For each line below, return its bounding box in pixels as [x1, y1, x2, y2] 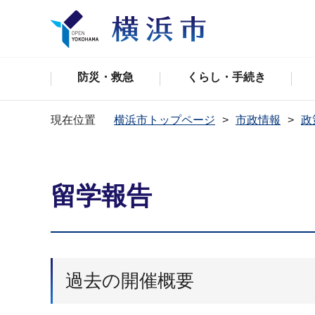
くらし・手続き [186, 71, 266, 83]
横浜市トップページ [114, 114, 215, 126]
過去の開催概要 [65, 270, 194, 291]
